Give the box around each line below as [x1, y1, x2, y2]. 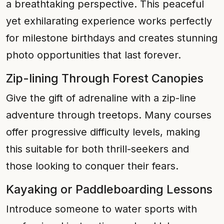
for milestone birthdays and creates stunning [6, 32, 217, 44]
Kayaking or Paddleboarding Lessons [6, 182, 212, 196]
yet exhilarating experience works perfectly [6, 15, 212, 27]
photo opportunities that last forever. [6, 49, 181, 61]
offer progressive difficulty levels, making [6, 126, 200, 138]
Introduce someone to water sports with [6, 203, 197, 215]
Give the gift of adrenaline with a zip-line [6, 92, 196, 104]
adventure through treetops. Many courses [6, 109, 211, 121]
